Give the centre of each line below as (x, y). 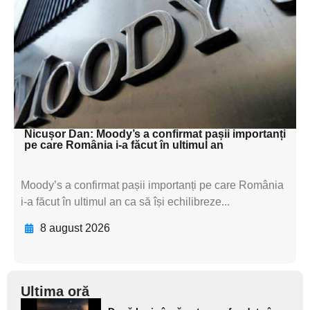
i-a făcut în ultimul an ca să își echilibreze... (125, 201)
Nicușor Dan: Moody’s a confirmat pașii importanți (155, 134)
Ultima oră (55, 291)
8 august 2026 (75, 228)
